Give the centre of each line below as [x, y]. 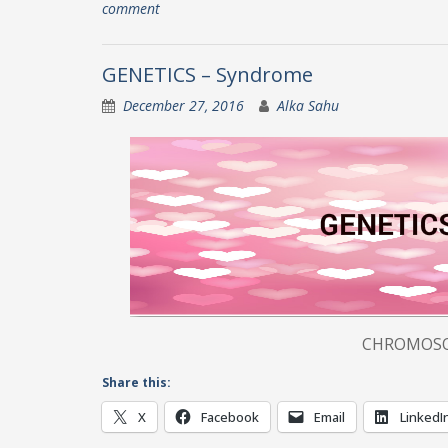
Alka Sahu [308, 105]
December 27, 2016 [183, 105]
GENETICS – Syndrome [207, 74]
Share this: [136, 382]
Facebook [230, 417]
